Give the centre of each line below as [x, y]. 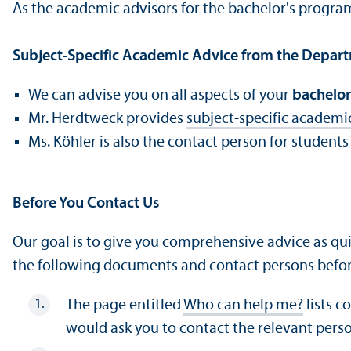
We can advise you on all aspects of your [160, 95]
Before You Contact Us [86, 203]
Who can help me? [243, 305]
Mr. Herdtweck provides [107, 119]
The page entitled [125, 305]
